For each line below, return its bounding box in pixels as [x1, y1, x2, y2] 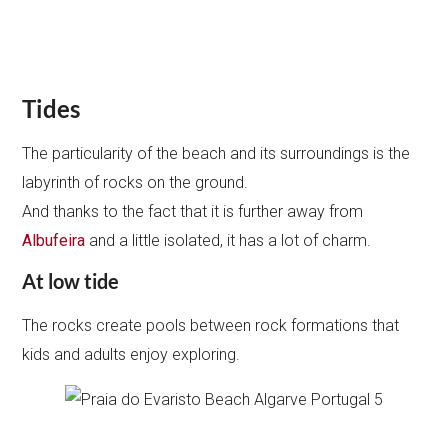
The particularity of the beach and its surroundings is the [22, 143, 411, 163]
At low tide [22, 268, 120, 293]
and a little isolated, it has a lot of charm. [85, 230, 376, 250]
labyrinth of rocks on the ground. [22, 172, 249, 192]
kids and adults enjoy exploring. [22, 344, 241, 364]
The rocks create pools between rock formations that [22, 315, 400, 335]
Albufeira [22, 230, 86, 250]
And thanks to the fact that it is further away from [22, 201, 364, 221]
